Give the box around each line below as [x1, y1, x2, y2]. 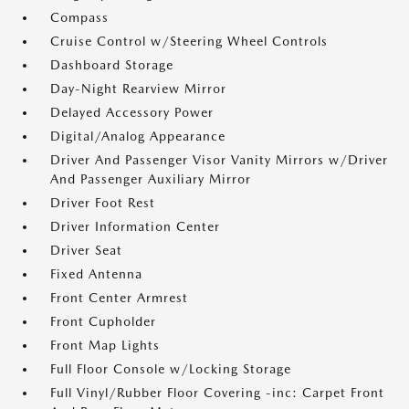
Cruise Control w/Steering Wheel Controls [50, 34, 328, 49]
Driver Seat [50, 243, 122, 258]
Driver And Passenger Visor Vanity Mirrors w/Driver [50, 152, 388, 168]
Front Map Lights [50, 338, 160, 353]
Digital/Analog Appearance [50, 129, 225, 144]
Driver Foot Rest [50, 195, 155, 211]
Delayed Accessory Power [50, 105, 214, 121]
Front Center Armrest [50, 290, 188, 306]
